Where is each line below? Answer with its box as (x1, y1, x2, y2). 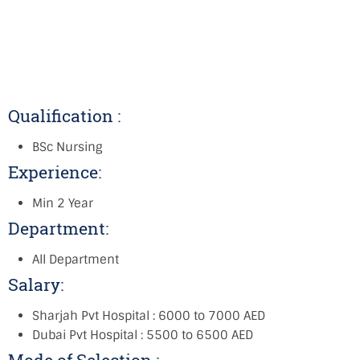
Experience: (8, 161, 105, 183)
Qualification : (8, 104, 125, 127)
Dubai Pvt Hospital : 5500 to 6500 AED (32, 327, 253, 343)
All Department (32, 252, 119, 268)
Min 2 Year (32, 195, 93, 211)
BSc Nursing (32, 139, 103, 155)
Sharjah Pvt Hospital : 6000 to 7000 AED (32, 308, 265, 324)
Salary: (8, 273, 67, 296)
